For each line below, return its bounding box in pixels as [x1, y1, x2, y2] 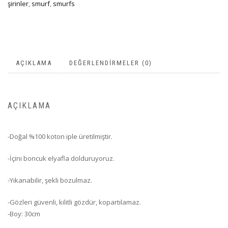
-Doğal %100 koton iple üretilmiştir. [8, 131, 112, 141]
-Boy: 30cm [8, 209, 40, 218]
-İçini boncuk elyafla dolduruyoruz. [8, 153, 115, 163]
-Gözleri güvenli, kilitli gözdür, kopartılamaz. [8, 197, 141, 207]
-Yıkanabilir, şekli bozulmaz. [8, 175, 92, 185]
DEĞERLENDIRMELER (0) [69, 59, 152, 67]
